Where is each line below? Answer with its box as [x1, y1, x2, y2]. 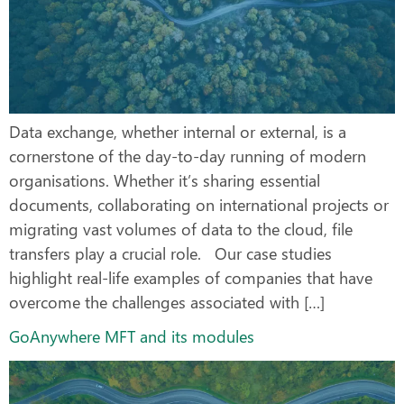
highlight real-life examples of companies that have [9, 266, 372, 289]
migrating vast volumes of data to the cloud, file [9, 217, 353, 240]
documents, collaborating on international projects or [9, 193, 389, 216]
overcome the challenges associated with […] [9, 290, 325, 313]
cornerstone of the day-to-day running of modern [9, 144, 366, 167]
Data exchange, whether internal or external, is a [9, 120, 346, 142]
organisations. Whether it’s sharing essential [9, 169, 320, 191]
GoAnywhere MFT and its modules [9, 326, 254, 348]
